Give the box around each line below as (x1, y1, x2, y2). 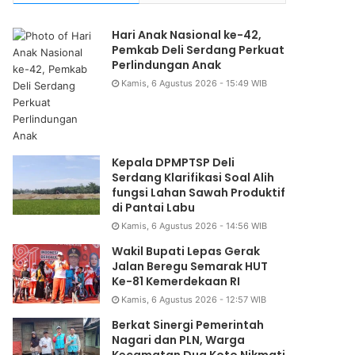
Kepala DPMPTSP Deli (112, 155, 235, 171)
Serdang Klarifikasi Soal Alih (112, 170, 275, 186)
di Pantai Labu (112, 200, 196, 216)
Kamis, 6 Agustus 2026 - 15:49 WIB (121, 78, 268, 90)
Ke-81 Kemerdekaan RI (112, 273, 241, 290)
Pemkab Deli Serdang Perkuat (112, 42, 285, 59)
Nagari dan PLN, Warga (112, 332, 246, 349)
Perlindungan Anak (112, 57, 222, 74)
